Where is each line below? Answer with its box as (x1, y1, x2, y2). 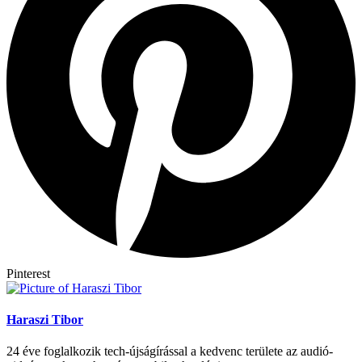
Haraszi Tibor (6, 312, 83, 326)
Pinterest (6, 266, 50, 280)
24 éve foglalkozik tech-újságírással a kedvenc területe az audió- (6, 344, 333, 359)
